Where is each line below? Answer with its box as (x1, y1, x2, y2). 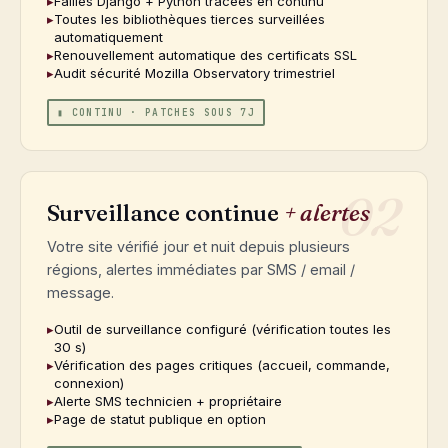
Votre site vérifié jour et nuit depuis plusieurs (46, 238, 350, 256)
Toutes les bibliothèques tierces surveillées (53, 10, 325, 27)
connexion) (53, 375, 124, 392)
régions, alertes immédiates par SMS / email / (46, 261, 355, 279)
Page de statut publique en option (53, 411, 266, 428)
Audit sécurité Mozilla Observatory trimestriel (53, 64, 335, 81)
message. (46, 284, 114, 302)
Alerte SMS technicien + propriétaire (53, 393, 282, 410)
